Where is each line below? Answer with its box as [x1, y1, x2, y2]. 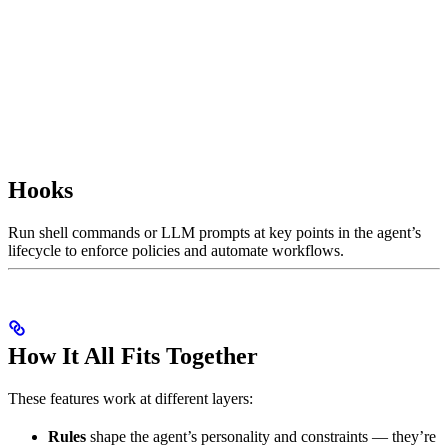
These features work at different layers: [8, 390, 253, 408]
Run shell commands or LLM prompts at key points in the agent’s [8, 223, 421, 241]
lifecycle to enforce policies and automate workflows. [8, 241, 344, 259]
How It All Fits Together [8, 343, 258, 370]
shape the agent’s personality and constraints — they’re [86, 428, 436, 446]
